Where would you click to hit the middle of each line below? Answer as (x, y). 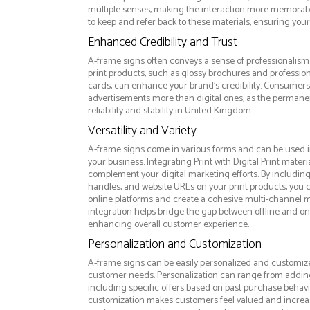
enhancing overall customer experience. (168, 225)
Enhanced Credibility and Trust (162, 43)
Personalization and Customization (174, 245)
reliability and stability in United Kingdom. (170, 111)
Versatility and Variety (142, 131)
